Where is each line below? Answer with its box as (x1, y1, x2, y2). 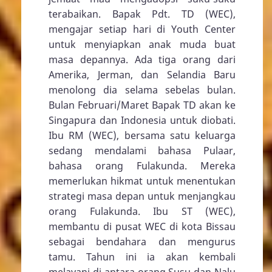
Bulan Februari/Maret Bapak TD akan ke (49, 98, 236, 112)
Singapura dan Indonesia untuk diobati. (49, 113, 236, 127)
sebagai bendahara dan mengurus (49, 234, 236, 248)
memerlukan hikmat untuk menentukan (49, 174, 236, 188)
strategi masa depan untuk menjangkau (49, 189, 236, 203)
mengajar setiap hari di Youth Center (49, 22, 236, 36)
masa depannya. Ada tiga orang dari (49, 52, 236, 66)
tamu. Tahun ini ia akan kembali (49, 250, 236, 263)
